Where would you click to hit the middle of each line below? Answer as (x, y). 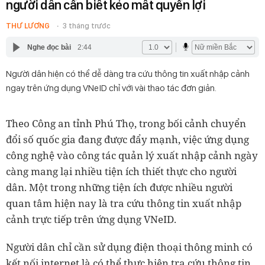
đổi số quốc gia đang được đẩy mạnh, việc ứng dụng (127, 139)
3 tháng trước (87, 26)
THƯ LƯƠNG (28, 26)
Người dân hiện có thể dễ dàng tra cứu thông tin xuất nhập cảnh (128, 74)
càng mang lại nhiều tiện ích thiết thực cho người (121, 171)
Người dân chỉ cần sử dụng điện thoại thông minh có (129, 247)
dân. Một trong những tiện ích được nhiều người (119, 187)
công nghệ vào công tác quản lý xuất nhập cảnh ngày (132, 155)
